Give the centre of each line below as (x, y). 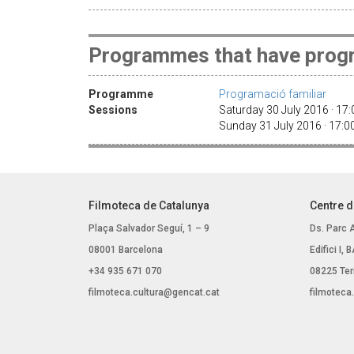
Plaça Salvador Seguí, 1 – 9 (149, 228)
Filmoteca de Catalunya (149, 205)
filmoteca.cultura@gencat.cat (154, 292)
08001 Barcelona (126, 249)
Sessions (113, 109)
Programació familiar (273, 94)
